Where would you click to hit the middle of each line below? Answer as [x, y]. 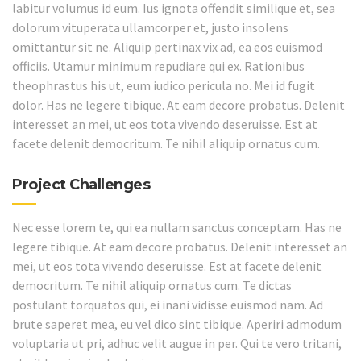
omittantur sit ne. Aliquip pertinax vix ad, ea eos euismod [167, 46]
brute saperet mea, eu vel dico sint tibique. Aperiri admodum [177, 324]
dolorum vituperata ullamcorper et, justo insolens [150, 27]
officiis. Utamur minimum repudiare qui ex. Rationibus [158, 66]
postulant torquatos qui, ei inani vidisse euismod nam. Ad [168, 304]
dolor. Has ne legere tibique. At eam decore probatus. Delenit [178, 104]
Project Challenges [81, 184]
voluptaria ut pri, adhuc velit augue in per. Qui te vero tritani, [177, 343]
